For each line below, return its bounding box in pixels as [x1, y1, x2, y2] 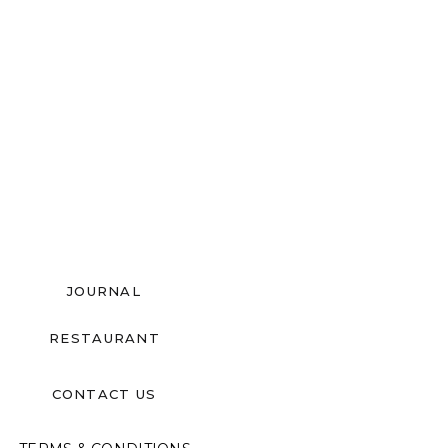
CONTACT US [51, 386, 157, 402]
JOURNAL [66, 283, 142, 299]
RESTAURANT [49, 330, 160, 346]
